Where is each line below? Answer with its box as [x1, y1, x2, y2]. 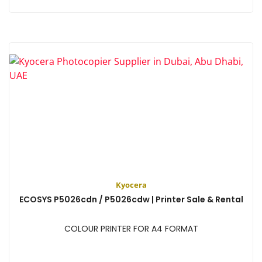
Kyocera [115, 179, 147, 190]
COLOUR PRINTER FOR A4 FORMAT [64, 222, 198, 235]
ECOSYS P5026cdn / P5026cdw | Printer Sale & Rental [19, 193, 243, 205]
